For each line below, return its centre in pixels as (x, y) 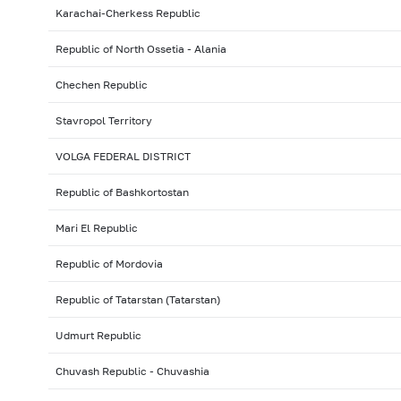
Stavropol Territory (103, 121)
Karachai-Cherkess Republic (128, 13)
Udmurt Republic (98, 336)
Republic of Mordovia (109, 264)
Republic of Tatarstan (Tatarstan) (137, 300)
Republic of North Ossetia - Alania (141, 49)
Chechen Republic (101, 85)
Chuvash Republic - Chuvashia (132, 371)
